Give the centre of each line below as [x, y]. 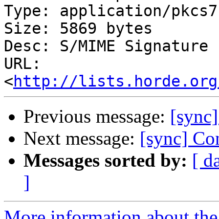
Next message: [82, 138]
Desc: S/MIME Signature [106, 46]
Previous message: [97, 116]
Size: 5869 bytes [78, 29]
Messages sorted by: [105, 160]
